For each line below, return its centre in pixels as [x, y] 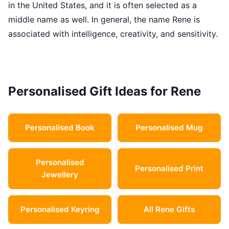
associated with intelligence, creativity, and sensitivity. [113, 34]
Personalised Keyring [60, 209]
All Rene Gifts [169, 209]
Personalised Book [60, 128]
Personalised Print [169, 168]
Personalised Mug [169, 128]
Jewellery [60, 175]
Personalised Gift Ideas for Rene [105, 91]
